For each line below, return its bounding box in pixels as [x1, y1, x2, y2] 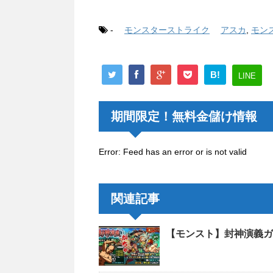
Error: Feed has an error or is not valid [99, 146, 247, 157]
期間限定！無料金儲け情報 [111, 109, 257, 123]
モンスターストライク [124, 25, 210, 35]
